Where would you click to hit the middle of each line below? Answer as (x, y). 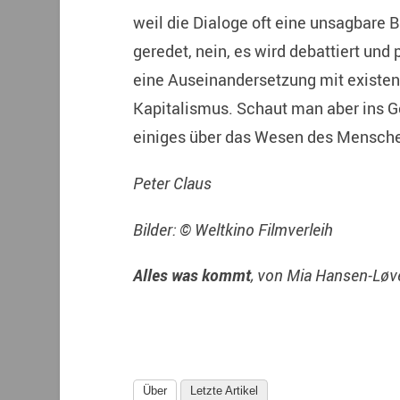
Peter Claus (172, 183)
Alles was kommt (192, 275)
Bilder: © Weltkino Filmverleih (233, 229)
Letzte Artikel (224, 391)
